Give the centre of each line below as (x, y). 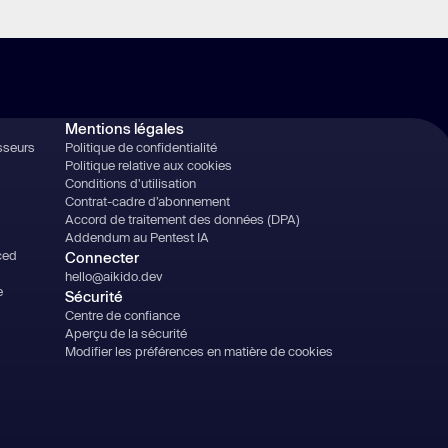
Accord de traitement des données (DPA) (182, 219)
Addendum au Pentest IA (136, 237)
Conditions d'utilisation (130, 183)
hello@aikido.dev (113, 276)
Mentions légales (124, 128)
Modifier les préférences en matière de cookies (198, 351)
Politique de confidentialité (140, 147)
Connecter (101, 257)
